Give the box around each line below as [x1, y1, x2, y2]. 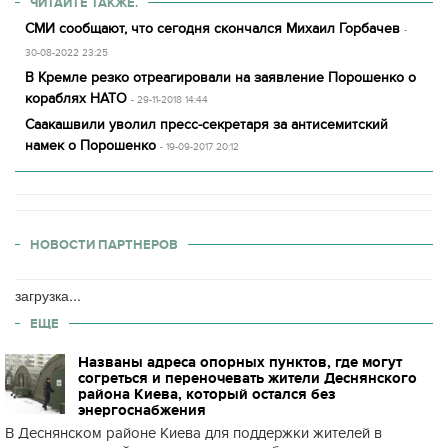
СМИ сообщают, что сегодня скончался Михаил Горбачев [25, 20, 400, 37]
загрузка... [15, 285, 81, 305]
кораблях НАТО [25, 90, 127, 107]
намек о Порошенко [25, 137, 156, 154]
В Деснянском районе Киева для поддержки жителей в [5, 424, 382, 442]
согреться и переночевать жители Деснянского [78, 370, 417, 386]
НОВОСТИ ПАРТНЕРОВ [30, 237, 178, 252]
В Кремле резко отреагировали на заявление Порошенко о [25, 69, 416, 86]
